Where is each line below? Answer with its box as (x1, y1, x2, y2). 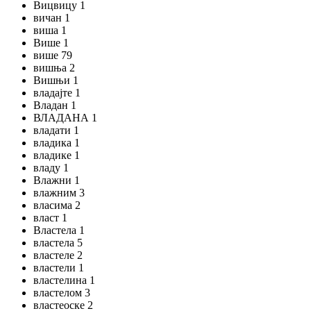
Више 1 (33, 37, 69, 49)
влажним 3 (33, 187, 85, 199)
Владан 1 (33, 99, 76, 111)
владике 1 (33, 149, 80, 161)
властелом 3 (33, 287, 90, 299)
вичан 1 (33, 12, 70, 24)
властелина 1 (33, 274, 95, 286)
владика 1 (33, 137, 80, 149)
